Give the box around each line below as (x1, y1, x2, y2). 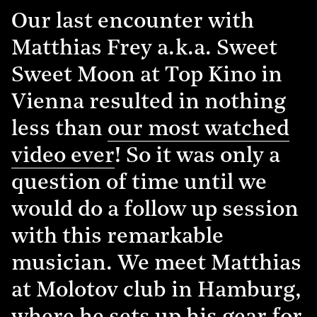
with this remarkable (11, 226, 224, 248)
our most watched (108, 118, 289, 141)
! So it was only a (115, 145, 280, 168)
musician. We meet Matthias (11, 253, 301, 275)
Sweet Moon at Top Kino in (11, 64, 282, 87)
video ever (11, 145, 115, 168)
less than (11, 118, 108, 141)
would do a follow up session (11, 199, 299, 221)
